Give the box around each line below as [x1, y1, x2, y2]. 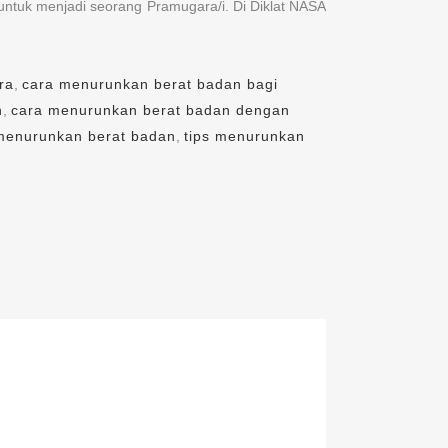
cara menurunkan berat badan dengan [11, 102, 290, 119]
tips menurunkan [184, 128, 305, 145]
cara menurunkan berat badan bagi [22, 76, 278, 93]
